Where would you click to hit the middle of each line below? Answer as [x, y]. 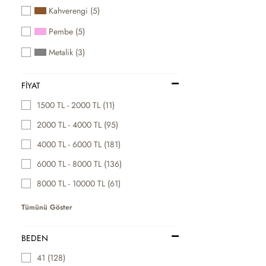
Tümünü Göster [47, 207]
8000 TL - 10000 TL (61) [79, 183]
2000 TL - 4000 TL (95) [78, 124]
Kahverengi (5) [75, 10]
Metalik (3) [67, 52]
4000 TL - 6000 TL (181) [79, 144]
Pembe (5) [67, 31]
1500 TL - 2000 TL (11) [76, 105]
